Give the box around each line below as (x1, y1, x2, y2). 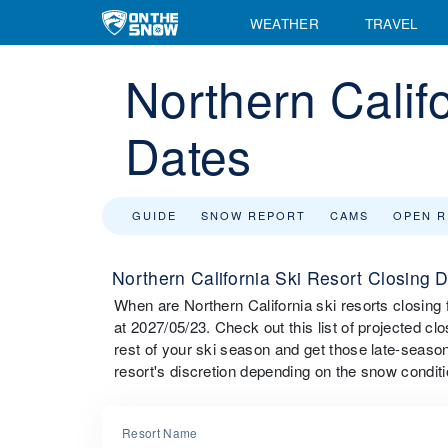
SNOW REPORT (201, 207, 306, 223)
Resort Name (122, 424, 198, 441)
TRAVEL (364, 12, 419, 33)
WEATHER (249, 12, 319, 33)
